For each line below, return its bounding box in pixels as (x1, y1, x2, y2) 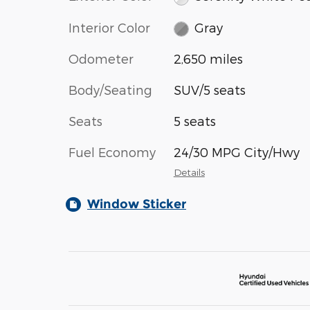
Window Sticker (87, 197, 186, 212)
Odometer (69, 51, 134, 66)
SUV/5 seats (173, 82, 246, 98)
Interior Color (69, 19, 150, 35)
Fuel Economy (69, 145, 156, 160)
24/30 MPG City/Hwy (173, 145, 300, 160)
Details (173, 166, 205, 179)
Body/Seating (69, 82, 152, 98)
